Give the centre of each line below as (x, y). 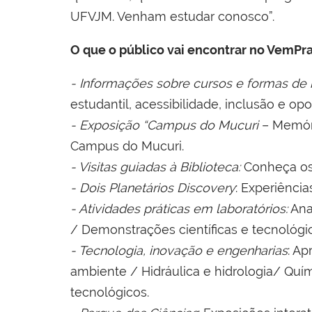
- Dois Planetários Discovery (153, 188)
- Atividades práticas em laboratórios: (179, 209)
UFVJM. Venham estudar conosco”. (172, 17)
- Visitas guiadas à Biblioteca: (155, 167)
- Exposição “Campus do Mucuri (164, 125)
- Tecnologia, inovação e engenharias (179, 251)
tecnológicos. (110, 292)
